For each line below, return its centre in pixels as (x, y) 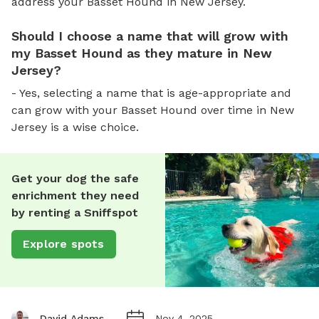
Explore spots (64, 244)
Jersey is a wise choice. (75, 127)
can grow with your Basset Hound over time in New (153, 110)
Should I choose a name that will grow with (150, 36)
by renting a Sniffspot (75, 212)
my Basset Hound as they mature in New (142, 53)
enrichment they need (75, 195)
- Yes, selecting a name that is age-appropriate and (151, 93)
